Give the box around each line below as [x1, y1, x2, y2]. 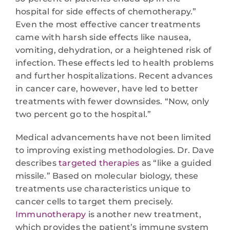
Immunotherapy [15, 209, 86, 219]
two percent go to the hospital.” [15, 109, 151, 120]
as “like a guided [139, 158, 212, 168]
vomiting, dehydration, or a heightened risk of [15, 45, 212, 55]
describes [15, 158, 59, 168]
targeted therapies [59, 158, 140, 168]
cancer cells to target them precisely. [15, 196, 174, 206]
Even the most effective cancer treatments [15, 20, 201, 30]
